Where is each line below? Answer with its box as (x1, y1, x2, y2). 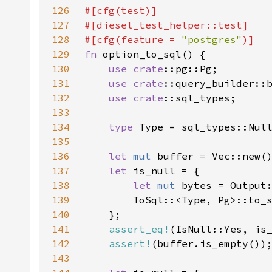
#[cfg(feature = (84, 33, 182, 46)
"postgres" (182, 33, 242, 46)
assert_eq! (109, 223, 169, 235)
